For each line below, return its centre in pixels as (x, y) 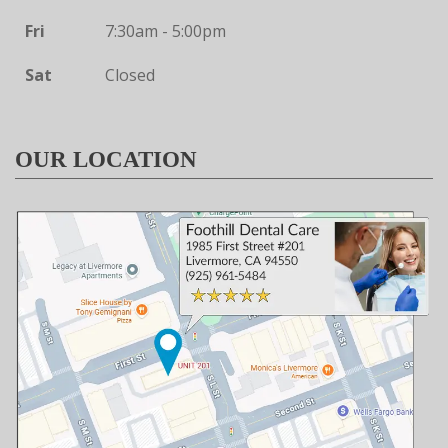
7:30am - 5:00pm (165, 31)
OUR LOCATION (106, 160)
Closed (129, 75)
